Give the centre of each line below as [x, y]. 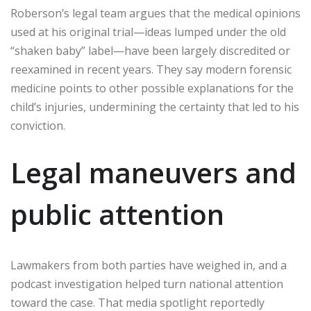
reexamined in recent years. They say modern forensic [151, 70]
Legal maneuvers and [153, 173]
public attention [117, 215]
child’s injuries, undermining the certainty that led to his [155, 107]
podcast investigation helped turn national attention [147, 284]
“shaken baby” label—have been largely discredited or [150, 51]
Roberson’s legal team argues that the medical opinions [155, 14]
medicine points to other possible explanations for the [152, 89]
